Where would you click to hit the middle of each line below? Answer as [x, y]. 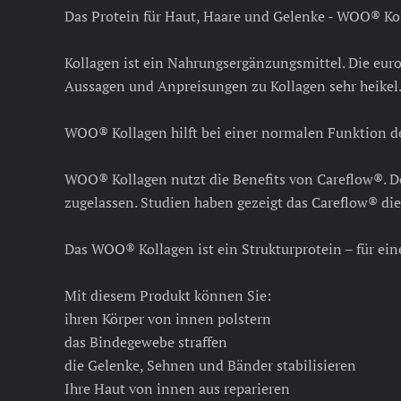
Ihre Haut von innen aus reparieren [177, 388]
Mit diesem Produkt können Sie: [168, 295]
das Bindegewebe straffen [146, 342]
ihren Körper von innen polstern [168, 319]
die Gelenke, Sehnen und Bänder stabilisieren [210, 365]
